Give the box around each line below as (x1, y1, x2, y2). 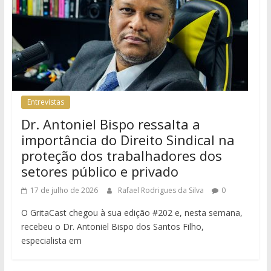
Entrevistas (27, 96, 64, 107)
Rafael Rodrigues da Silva (117, 184, 206, 195)
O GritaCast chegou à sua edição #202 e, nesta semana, (21, 206, 243, 218)
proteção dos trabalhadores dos (21, 146, 222, 165)
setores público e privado (21, 162, 178, 180)
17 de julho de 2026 (30, 184, 98, 195)
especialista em (21, 234, 82, 246)
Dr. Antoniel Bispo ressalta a (21, 114, 200, 133)
